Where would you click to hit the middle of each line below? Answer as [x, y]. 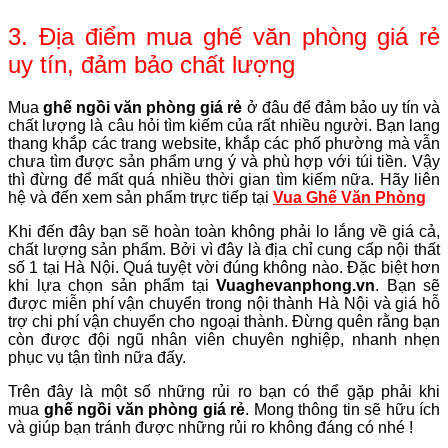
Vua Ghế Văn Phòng [349, 197]
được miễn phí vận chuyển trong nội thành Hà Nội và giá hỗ [224, 303]
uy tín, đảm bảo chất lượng [151, 64]
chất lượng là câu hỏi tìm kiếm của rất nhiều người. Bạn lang [224, 125]
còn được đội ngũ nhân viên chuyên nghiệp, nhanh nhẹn [224, 339]
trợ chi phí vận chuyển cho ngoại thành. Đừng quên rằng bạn [224, 321]
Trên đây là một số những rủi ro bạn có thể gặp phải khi [224, 391]
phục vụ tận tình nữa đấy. [97, 357]
